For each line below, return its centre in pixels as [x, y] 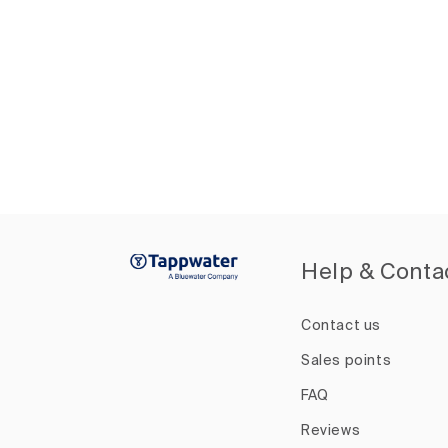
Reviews [331, 431]
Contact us [341, 326]
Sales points [346, 361]
